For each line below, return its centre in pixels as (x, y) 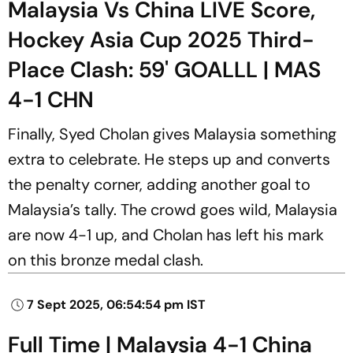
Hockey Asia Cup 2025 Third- (161, 39)
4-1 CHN (51, 99)
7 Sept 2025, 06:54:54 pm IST (116, 304)
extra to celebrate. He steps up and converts (169, 159)
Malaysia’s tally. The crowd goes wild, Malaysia (173, 209)
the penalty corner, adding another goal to (159, 184)
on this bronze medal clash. (106, 260)
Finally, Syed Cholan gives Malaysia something (172, 134)
